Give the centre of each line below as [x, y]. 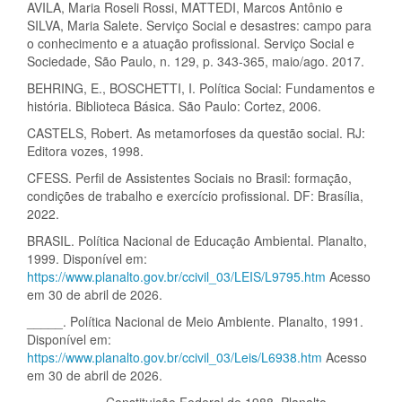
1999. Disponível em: [87, 259]
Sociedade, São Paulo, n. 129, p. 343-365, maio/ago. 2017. [196, 61]
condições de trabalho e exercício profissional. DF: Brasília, [195, 196]
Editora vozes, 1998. [85, 151]
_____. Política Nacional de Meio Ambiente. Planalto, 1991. [195, 322]
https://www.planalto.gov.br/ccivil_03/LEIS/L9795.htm [176, 277]
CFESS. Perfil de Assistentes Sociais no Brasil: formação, [189, 178]
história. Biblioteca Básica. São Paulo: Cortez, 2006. [174, 106]
